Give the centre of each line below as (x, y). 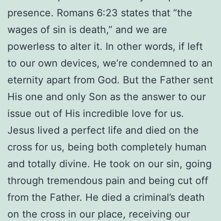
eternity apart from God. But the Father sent (110, 80)
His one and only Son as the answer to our (107, 97)
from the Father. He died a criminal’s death (106, 198)
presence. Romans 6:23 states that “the (100, 13)
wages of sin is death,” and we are (87, 30)
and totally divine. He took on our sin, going (110, 164)
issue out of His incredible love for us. (96, 114)
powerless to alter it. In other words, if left (105, 47)
